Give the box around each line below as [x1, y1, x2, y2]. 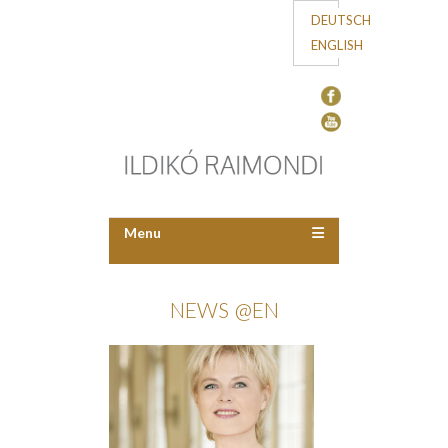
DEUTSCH [311, 12, 371, 29]
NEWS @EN [169, 296, 279, 322]
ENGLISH [311, 37, 363, 54]
